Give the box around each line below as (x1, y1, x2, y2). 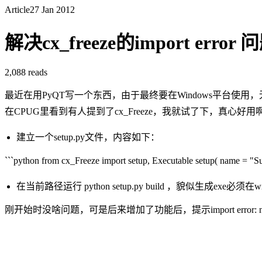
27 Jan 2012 (30, 5, 75, 15)
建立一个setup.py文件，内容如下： (16, 132, 160, 142)
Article (5, 5, 30, 15)
